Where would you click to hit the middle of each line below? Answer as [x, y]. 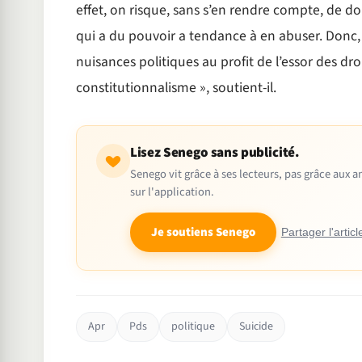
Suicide [256, 327]
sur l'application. [172, 192]
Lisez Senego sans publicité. [215, 153]
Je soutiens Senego [203, 233]
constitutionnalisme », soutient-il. [176, 88]
